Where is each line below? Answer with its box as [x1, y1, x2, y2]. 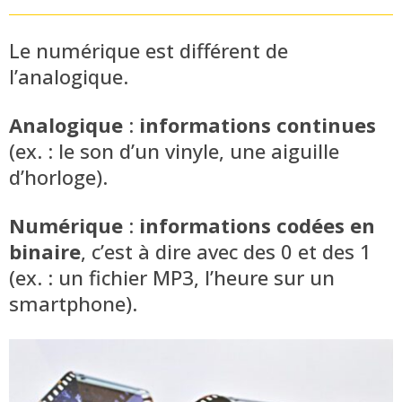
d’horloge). [9, 162, 108, 190]
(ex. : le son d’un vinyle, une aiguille [9, 136, 339, 164]
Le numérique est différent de [9, 36, 288, 64]
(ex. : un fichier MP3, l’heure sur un [9, 263, 335, 291]
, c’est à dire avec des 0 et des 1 [81, 237, 371, 265]
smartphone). [9, 289, 137, 317]
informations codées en [139, 211, 375, 239]
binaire [9, 237, 81, 265]
